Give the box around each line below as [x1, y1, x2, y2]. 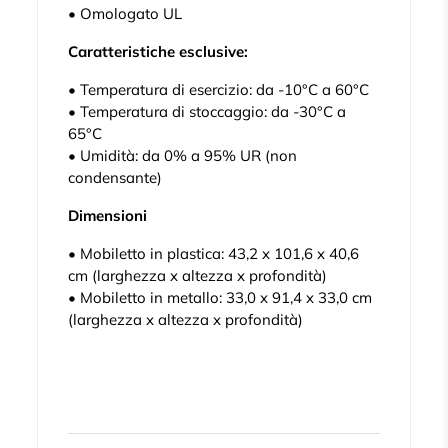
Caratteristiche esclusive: [68, 42, 249, 62]
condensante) [68, 168, 163, 188]
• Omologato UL [68, 4, 183, 24]
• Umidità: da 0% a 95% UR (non [68, 146, 298, 166]
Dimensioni [68, 206, 148, 226]
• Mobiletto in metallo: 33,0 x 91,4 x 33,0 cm [68, 288, 373, 308]
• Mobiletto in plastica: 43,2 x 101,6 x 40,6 [68, 244, 360, 264]
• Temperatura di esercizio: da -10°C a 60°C [68, 80, 370, 100]
